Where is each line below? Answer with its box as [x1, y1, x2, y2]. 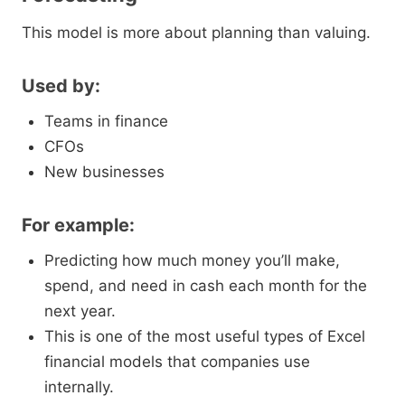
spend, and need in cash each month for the [44, 277, 367, 296]
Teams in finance [44, 112, 168, 131]
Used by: [22, 75, 100, 98]
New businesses [44, 163, 165, 182]
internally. [44, 378, 114, 397]
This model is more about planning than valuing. [22, 24, 371, 42]
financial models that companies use [44, 353, 310, 372]
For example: [22, 214, 135, 237]
